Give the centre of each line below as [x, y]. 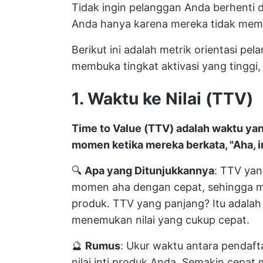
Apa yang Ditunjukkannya [149, 171]
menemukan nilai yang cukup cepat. [161, 220]
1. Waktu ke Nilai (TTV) [162, 99]
